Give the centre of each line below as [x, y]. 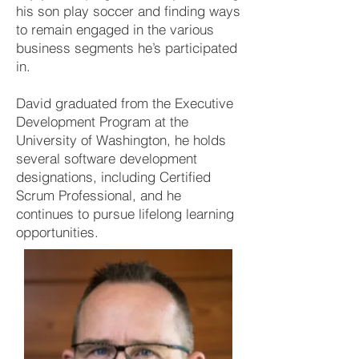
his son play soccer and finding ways [128, 11]
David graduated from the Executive [125, 103]
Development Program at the [102, 121]
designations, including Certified [113, 177]
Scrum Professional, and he [99, 195]
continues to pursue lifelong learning [125, 214]
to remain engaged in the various [115, 29]
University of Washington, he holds [121, 140]
